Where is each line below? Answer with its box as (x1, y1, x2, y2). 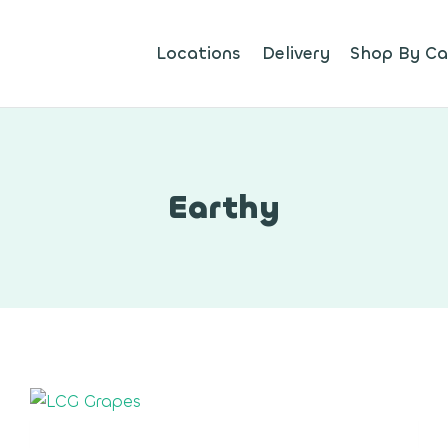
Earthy (168, 187, 280, 230)
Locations (156, 42, 242, 66)
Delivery (261, 42, 330, 66)
